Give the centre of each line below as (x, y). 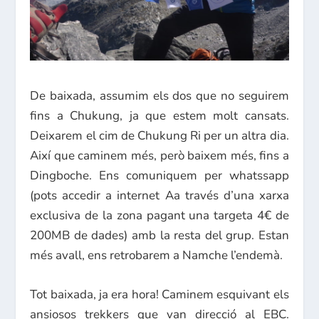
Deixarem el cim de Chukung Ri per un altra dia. (159, 136)
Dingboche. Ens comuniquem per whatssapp (159, 176)
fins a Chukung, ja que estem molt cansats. (159, 116)
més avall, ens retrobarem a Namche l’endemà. (157, 256)
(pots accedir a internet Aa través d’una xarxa (159, 196)
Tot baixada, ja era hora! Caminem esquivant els (159, 295)
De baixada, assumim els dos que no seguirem (159, 96)
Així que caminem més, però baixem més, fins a (159, 156)
